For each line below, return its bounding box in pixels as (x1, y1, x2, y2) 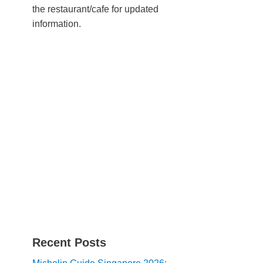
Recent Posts (32, 236, 106, 249)
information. (32, 19, 81, 29)
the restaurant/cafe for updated (32, 4, 159, 14)
